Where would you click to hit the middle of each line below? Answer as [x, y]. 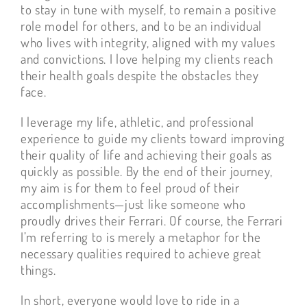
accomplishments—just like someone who [133, 204]
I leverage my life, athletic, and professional [137, 122]
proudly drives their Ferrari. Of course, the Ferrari [151, 221]
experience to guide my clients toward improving [152, 138]
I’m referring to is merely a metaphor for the [140, 237]
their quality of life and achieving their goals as [146, 155]
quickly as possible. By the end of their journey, [146, 171]
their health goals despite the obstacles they [139, 75]
